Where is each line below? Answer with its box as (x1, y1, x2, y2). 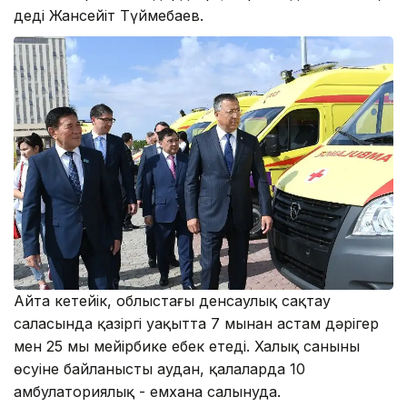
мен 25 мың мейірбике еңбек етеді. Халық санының (14, 336, 360, 355)
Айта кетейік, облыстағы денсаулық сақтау (14, 291, 331, 310)
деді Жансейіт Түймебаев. (14, 6, 203, 25)
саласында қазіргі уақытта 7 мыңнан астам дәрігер (14, 313, 379, 333)
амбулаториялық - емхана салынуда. (14, 382, 281, 401)
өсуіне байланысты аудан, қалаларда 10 (14, 359, 305, 378)
